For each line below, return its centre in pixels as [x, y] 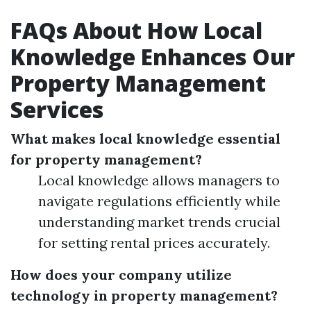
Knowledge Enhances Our [153, 57]
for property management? [106, 159]
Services [57, 109]
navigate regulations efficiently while [159, 201]
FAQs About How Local [136, 30]
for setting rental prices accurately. [154, 243]
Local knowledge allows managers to [159, 180]
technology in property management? [144, 295]
